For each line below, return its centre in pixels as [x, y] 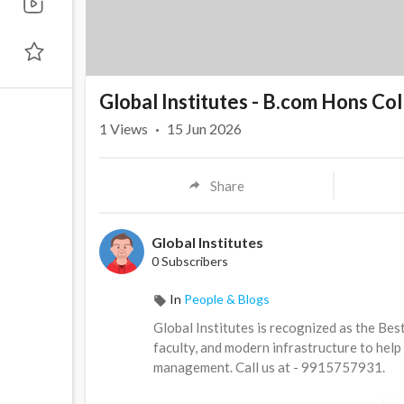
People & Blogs [227, 299]
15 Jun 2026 [204, 129]
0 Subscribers [190, 262]
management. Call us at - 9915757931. [269, 367]
